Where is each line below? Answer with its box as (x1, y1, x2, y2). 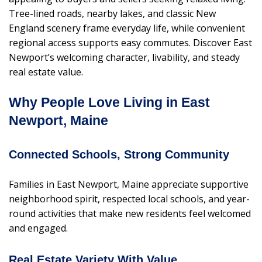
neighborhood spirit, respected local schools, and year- (9, 192, 250, 205)
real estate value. (9, 65, 83, 78)
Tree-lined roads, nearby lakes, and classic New (9, 6, 216, 20)
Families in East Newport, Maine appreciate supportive (9, 177, 249, 191)
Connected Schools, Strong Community (9, 147, 229, 161)
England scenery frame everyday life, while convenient (9, 21, 245, 35)
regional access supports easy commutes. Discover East (9, 36, 252, 49)
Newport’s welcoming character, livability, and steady (9, 50, 240, 64)
